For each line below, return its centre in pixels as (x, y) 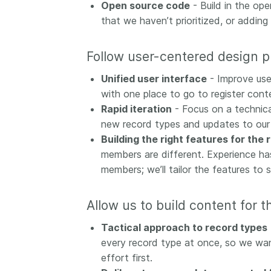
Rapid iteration (136, 109)
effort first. (126, 258)
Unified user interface (154, 79)
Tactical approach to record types (184, 228)
